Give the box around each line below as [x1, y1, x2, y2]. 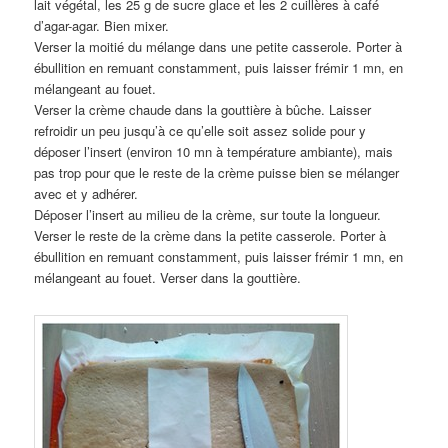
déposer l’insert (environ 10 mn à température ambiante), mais [34, 142, 394, 162]
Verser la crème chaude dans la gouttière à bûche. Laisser [34, 100, 372, 120]
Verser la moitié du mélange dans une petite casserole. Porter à [34, 37, 403, 57]
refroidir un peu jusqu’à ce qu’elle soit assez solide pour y [34, 121, 367, 141]
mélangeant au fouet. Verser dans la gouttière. [34, 268, 302, 288]
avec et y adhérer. [34, 184, 139, 204]
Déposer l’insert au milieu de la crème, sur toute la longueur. [34, 205, 382, 225]
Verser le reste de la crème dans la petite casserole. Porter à [34, 226, 387, 246]
